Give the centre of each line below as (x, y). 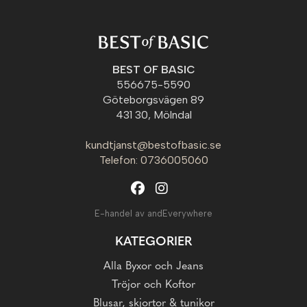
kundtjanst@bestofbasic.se (153, 145)
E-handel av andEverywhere (153, 213)
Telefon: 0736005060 (153, 160)
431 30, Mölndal (153, 115)
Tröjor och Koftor (153, 285)
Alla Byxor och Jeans (153, 267)
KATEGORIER (153, 242)
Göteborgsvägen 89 (153, 100)
